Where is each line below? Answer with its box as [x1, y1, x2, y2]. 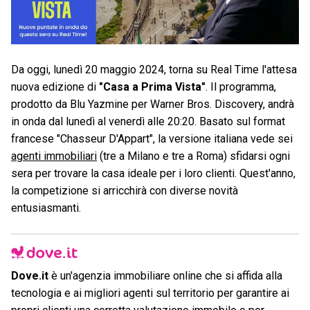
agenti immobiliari [11, 149, 97, 163]
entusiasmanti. [11, 201, 81, 215]
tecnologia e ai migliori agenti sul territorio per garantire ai [11, 286, 289, 300]
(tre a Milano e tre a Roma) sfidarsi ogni [97, 149, 290, 163]
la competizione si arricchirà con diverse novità [11, 183, 238, 197]
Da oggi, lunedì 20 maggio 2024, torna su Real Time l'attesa [11, 62, 297, 76]
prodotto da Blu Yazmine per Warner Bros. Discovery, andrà [11, 97, 294, 111]
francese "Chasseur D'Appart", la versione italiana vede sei [11, 131, 293, 145]
